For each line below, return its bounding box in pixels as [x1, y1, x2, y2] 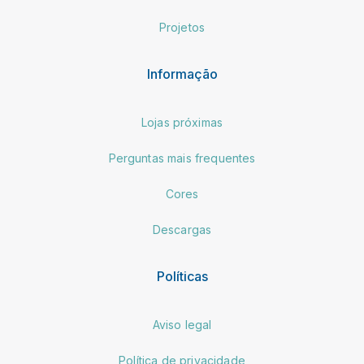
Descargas [152, 223, 212, 237]
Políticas [156, 268, 208, 285]
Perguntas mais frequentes [108, 151, 256, 166]
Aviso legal [152, 318, 212, 332]
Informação [146, 66, 218, 83]
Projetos [158, 20, 206, 35]
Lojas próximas [141, 115, 223, 130]
